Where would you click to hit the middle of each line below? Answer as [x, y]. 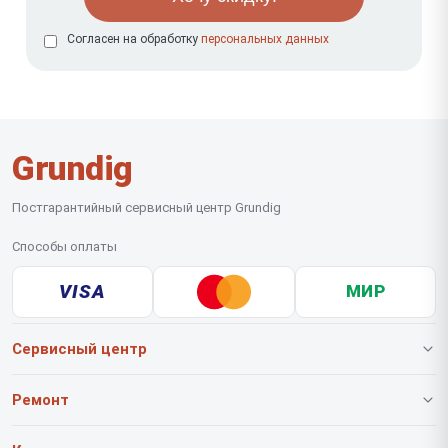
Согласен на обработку [134, 38]
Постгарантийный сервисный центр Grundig [146, 207]
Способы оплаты [64, 246]
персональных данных [265, 38]
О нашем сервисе [70, 392]
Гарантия [43, 431]
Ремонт [40, 399]
